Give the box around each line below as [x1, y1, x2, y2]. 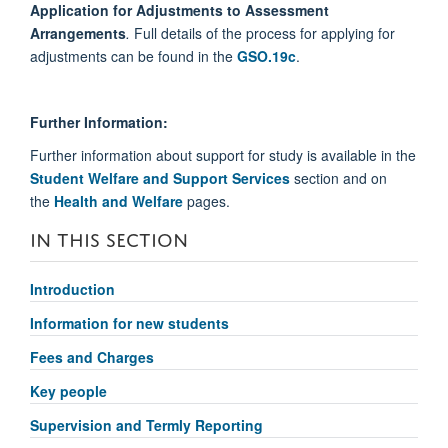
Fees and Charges [30, 347, 154, 368]
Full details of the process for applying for [134, 22, 395, 43]
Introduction [30, 279, 115, 300]
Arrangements [30, 22, 126, 43]
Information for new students [30, 313, 229, 334]
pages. [183, 190, 230, 211]
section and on [290, 167, 387, 188]
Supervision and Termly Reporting [30, 415, 263, 436]
